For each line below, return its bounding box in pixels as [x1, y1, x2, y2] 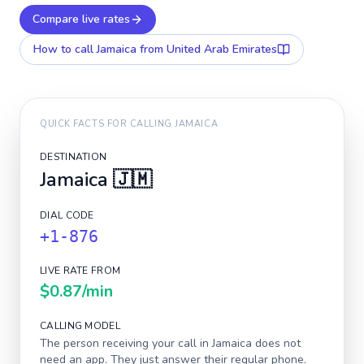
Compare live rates [32, 11, 130, 27]
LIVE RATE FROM [40, 264, 121, 277]
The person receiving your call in [40, 336, 212, 351]
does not [252, 336, 301, 351]
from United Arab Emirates [136, 41, 277, 57]
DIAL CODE [40, 209, 94, 222]
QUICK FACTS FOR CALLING [40, 118, 175, 130]
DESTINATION [40, 150, 107, 163]
